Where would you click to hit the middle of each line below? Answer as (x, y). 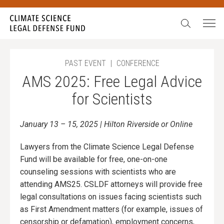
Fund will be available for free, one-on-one (94, 159)
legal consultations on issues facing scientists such (111, 197)
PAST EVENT (86, 63)
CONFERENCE (137, 63)
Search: (191, 21)
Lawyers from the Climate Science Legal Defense (107, 147)
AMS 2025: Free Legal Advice (112, 82)
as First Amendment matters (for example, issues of (111, 209)
